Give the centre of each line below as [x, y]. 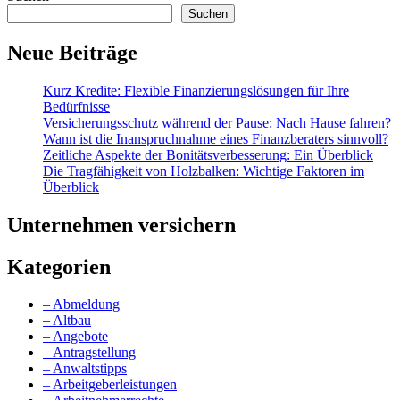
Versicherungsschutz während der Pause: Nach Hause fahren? [217, 122]
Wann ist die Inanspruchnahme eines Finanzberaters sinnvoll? [216, 138]
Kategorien [59, 267]
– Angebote [75, 337]
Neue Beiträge [72, 52]
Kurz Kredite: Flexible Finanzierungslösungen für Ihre [196, 90]
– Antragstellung [89, 353]
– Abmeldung [81, 304]
